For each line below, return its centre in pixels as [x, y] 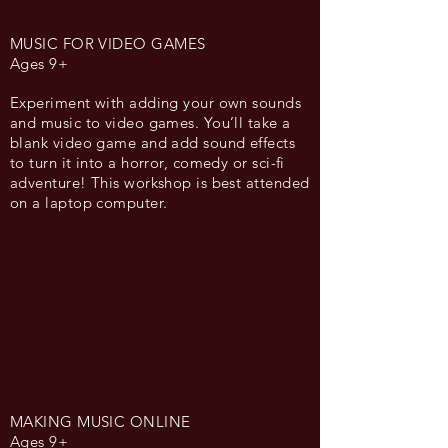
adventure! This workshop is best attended [160, 182]
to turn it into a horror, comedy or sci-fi [147, 162]
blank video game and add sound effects [153, 142]
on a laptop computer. [89, 202]
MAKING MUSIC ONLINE [100, 421]
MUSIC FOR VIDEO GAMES [108, 43]
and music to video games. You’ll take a [150, 122]
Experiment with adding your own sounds [156, 102]
